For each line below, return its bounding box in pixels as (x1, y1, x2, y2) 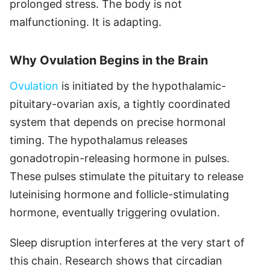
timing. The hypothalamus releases (10, 133, 187, 146)
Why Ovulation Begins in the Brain (10, 52, 208, 67)
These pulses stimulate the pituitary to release (10, 169, 243, 183)
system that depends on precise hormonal (10, 115, 225, 128)
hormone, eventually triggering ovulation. (10, 206, 220, 219)
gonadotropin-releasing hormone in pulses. (10, 151, 230, 165)
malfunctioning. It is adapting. (10, 15, 162, 28)
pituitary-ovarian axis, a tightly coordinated (10, 97, 230, 110)
